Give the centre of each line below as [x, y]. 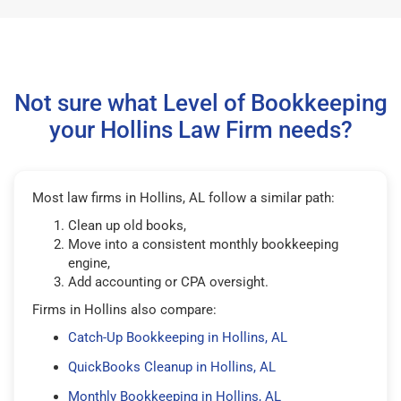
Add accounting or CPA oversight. [168, 282]
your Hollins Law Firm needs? [200, 129]
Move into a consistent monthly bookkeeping [203, 244]
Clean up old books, [127, 225]
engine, [89, 263]
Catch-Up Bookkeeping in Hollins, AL [178, 337]
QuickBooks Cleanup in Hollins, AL [172, 367]
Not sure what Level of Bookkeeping [200, 102]
